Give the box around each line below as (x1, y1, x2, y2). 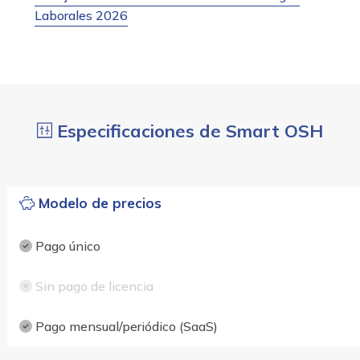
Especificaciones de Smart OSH (52, 119, 324, 142)
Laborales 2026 (35, 6, 128, 23)
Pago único (31, 237, 100, 254)
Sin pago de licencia (31, 277, 153, 294)
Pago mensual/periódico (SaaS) (31, 317, 218, 334)
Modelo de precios (35, 194, 162, 211)
